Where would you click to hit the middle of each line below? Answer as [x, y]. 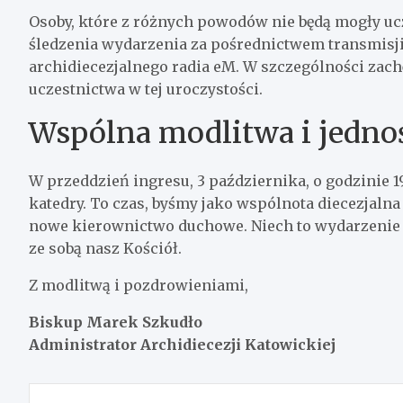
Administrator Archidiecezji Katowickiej [182, 344]
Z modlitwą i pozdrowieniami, [139, 285]
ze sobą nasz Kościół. [105, 248]
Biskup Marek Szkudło [116, 322]
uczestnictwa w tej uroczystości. [146, 89]
